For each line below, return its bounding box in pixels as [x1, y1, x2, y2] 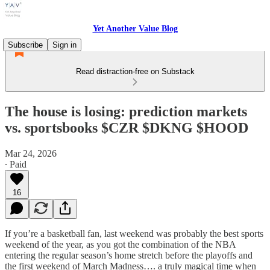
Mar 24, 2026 [5, 148, 57, 159]
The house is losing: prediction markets [5, 103, 247, 119]
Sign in [52, 40, 77, 49]
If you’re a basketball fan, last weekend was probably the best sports [5, 228, 263, 239]
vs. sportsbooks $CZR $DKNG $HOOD [5, 119, 248, 136]
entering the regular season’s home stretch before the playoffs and [5, 250, 253, 260]
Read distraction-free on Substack [75, 67, 195, 76]
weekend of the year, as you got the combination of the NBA [5, 239, 236, 250]
